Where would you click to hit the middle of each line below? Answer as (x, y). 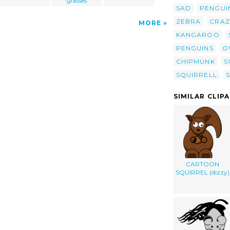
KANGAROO (198, 34)
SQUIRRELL (197, 74)
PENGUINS (195, 48)
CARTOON (203, 164)
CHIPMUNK (196, 61)
